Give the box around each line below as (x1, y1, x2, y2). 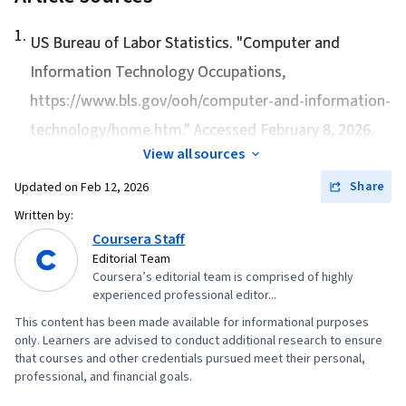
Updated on (14, 179, 81, 198)
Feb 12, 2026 (81, 179, 149, 198)
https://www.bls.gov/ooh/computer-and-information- (30, 90, 391, 113)
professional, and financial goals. (14, 368, 192, 387)
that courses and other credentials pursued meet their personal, (14, 350, 365, 369)
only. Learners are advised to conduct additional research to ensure (14, 332, 382, 351)
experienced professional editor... (92, 286, 276, 305)
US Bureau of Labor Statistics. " (30, 32, 243, 55)
